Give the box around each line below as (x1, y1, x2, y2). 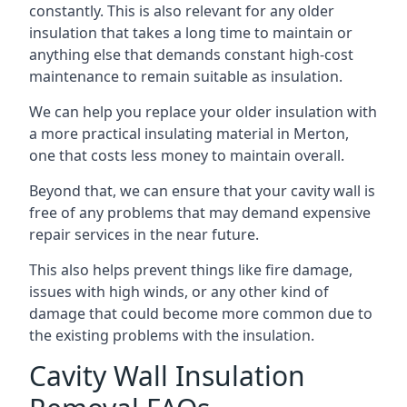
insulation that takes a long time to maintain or (29, 23, 352, 43)
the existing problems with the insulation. (29, 325, 314, 345)
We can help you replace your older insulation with (29, 102, 377, 122)
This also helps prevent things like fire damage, (29, 260, 352, 280)
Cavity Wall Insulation (29, 357, 305, 394)
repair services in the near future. (29, 224, 259, 244)
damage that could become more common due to (29, 303, 372, 323)
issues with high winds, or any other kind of (29, 282, 329, 302)
